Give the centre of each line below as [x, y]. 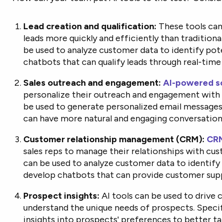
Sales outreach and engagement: [92, 83]
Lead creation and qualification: [90, 26]
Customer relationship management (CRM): [114, 139]
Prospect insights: [62, 196]
